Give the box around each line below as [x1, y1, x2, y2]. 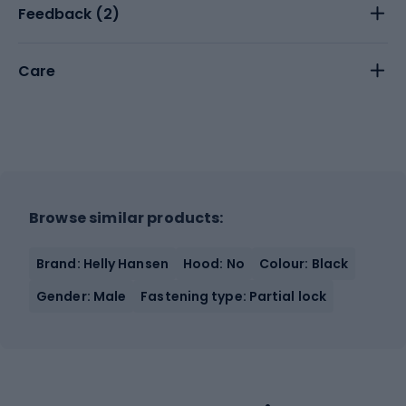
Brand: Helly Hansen [36, 254, 169, 273]
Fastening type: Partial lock [140, 286, 327, 305]
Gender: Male [36, 286, 127, 305]
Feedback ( [18, 3, 103, 24]
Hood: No [182, 254, 245, 273]
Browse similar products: [29, 207, 224, 228]
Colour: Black [258, 254, 349, 273]
